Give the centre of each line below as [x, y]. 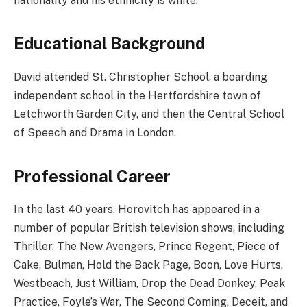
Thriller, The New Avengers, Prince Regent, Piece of [147, 247]
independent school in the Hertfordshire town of [137, 96]
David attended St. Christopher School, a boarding [140, 77]
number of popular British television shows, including [149, 228]
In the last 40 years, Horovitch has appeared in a [137, 210]
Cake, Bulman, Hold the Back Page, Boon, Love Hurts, [148, 265]
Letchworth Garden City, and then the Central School [149, 114]
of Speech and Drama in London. [95, 133]
